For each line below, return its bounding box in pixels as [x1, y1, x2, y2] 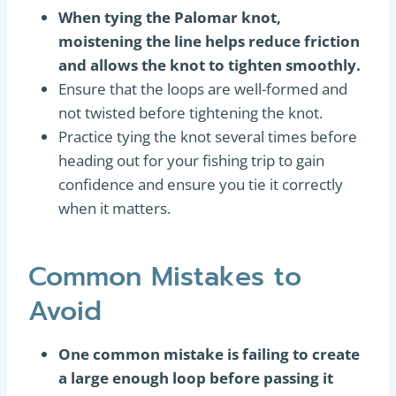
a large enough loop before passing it [58, 368, 333, 388]
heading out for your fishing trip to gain [58, 150, 324, 171]
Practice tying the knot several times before [58, 126, 357, 147]
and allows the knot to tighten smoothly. [58, 55, 361, 75]
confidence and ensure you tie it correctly [58, 174, 343, 194]
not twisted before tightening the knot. [58, 103, 323, 123]
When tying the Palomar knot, [58, 7, 281, 27]
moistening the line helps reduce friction [58, 31, 360, 51]
